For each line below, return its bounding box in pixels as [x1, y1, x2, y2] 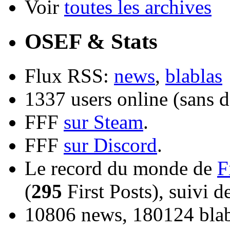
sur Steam [64, 110, 143, 133]
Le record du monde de [25, 157, 217, 179]
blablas [165, 64, 222, 87]
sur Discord [64, 133, 157, 156]
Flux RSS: [25, 64, 114, 87]
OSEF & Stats [25, 29, 158, 53]
